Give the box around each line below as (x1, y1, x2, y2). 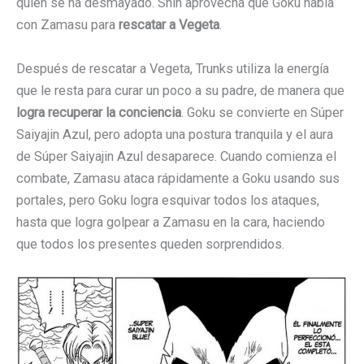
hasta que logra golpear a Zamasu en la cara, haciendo (16, 214, 325, 230)
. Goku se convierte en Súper (181, 104, 344, 120)
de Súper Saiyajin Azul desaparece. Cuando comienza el (16, 148, 336, 164)
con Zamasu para (16, 17, 119, 33)
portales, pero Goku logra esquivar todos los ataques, (16, 192, 319, 208)
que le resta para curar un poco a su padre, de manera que (16, 82, 344, 98)
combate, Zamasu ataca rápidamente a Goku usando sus (16, 170, 340, 186)
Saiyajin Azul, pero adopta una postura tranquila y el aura (16, 126, 333, 142)
